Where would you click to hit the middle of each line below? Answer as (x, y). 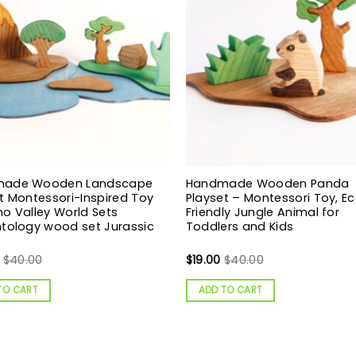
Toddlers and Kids (240, 226)
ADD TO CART (230, 290)
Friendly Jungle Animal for (263, 212)
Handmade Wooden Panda (267, 183)
